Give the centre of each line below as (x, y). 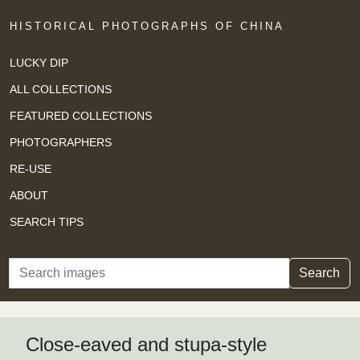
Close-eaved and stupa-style (146, 345)
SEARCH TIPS (47, 221)
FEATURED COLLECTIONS (81, 115)
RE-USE (31, 168)
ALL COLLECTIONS (61, 89)
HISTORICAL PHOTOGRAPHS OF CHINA (147, 26)
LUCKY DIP (39, 62)
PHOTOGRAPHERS (61, 142)
